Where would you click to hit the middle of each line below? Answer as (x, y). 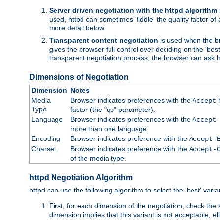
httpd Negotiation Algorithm (81, 178)
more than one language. (109, 128)
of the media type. (98, 158)
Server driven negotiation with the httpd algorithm (133, 10)
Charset (43, 149)
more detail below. (77, 28)
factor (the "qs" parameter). (112, 109)
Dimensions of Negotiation (79, 77)
